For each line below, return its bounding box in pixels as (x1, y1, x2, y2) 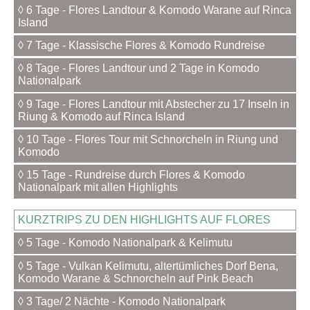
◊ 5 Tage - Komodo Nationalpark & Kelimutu (18, 237, 233, 249)
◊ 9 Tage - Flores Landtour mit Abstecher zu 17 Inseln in (18, 98, 290, 110)
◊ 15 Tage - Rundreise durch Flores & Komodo (18, 169, 246, 181)
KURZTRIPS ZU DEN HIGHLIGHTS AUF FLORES (18, 213, 271, 226)
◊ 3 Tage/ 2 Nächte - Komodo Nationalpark (18, 295, 226, 307)
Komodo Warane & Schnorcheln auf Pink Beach (18, 272, 254, 284)
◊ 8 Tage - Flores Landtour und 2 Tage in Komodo (18, 62, 260, 75)
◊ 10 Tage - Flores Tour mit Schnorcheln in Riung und (18, 134, 279, 145)
